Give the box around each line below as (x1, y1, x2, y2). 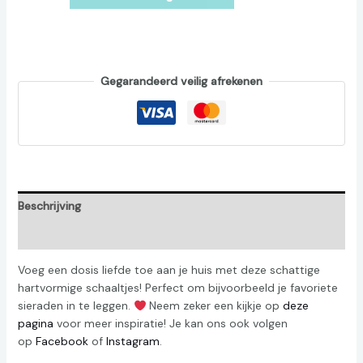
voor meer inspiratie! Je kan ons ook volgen (53, 316, 288, 331)
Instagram (105, 334, 160, 349)
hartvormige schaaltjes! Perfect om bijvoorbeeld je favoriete (17, 280, 338, 296)
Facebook (35, 334, 88, 349)
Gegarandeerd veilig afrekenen (100, 74, 263, 89)
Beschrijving (17, 199, 81, 214)
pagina (17, 316, 53, 331)
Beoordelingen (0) (17, 228, 113, 243)
